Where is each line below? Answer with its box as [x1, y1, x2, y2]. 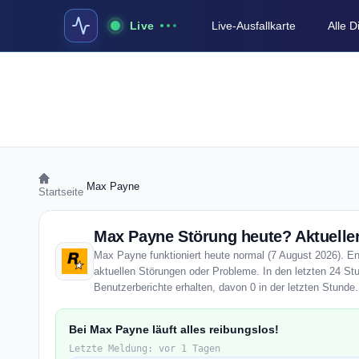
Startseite [38, 186, 83, 198]
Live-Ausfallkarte [212, 19, 296, 32]
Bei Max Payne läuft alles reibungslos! [69, 323, 279, 336]
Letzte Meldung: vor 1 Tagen [69, 343, 220, 354]
